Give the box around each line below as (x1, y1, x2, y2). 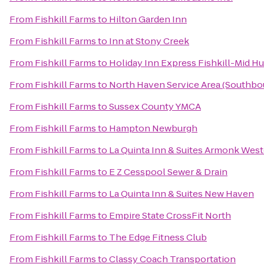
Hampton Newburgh (109, 122, 197, 134)
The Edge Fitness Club (109, 231, 207, 243)
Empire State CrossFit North (109, 209, 231, 222)
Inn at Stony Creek (109, 35, 189, 47)
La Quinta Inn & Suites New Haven (109, 187, 254, 200)
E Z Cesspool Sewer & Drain (109, 166, 227, 178)
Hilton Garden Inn (109, 13, 187, 25)
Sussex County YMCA (109, 100, 201, 113)
